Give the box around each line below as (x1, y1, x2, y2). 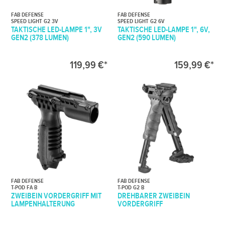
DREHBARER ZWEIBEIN (118, 191, 190, 201)
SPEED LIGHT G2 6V (118, 17, 165, 25)
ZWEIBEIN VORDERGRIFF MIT (11, 191, 102, 201)
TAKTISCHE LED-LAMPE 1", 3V (11, 25, 102, 35)
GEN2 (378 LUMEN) (11, 33, 69, 43)
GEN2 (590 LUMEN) (118, 33, 176, 43)
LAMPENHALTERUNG (11, 199, 75, 209)
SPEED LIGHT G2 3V (11, 17, 58, 25)
